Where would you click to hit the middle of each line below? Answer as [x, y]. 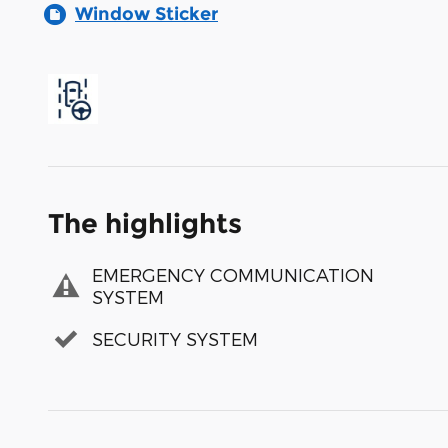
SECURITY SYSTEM [175, 339]
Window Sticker [146, 13]
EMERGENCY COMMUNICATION [233, 275]
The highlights [145, 223]
